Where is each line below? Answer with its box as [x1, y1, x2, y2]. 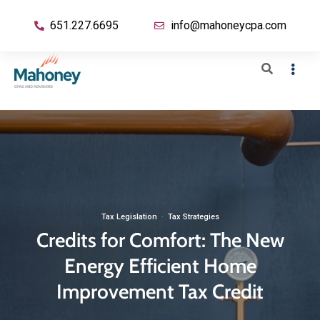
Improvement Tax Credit [56, 279, 264, 304]
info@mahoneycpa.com [170, 19, 286, 32]
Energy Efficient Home [64, 254, 256, 278]
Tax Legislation [101, 212, 157, 221]
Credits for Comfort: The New [36, 228, 284, 252]
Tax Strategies [167, 212, 219, 221]
